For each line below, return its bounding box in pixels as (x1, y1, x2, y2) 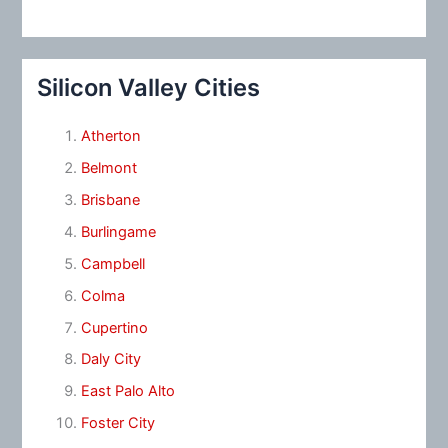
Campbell (80, 254, 145, 273)
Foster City (80, 414, 155, 433)
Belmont (80, 158, 137, 177)
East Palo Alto (80, 382, 175, 401)
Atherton (80, 126, 141, 145)
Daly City (80, 350, 141, 369)
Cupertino (80, 318, 148, 337)
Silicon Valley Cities (37, 73, 261, 103)
